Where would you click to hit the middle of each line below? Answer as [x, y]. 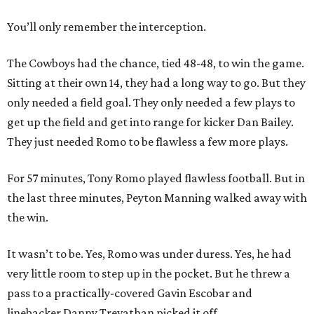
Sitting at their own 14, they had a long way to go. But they [156, 83]
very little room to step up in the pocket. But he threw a [149, 274]
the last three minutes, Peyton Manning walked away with [157, 198]
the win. [28, 218]
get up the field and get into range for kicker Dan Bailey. [150, 122]
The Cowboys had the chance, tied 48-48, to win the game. [156, 63]
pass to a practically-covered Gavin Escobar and [130, 293]
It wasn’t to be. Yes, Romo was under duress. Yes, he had [149, 254]
